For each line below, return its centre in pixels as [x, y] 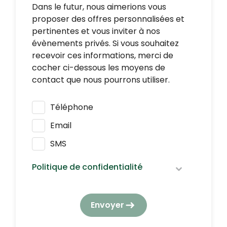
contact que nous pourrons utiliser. [101, 80]
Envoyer [107, 205]
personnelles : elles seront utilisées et [106, 203]
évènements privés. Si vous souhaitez [105, 43]
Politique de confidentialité [87, 167]
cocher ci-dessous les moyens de [99, 67]
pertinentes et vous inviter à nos [96, 31]
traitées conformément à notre [95, 215]
